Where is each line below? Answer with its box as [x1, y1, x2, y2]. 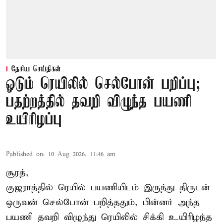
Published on [6, 150, 43, 159]
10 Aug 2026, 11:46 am [48, 150, 115, 159]
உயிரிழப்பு [6, 111, 62, 129]
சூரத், [6, 167, 29, 179]
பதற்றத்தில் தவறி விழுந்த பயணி [6, 94, 192, 111]
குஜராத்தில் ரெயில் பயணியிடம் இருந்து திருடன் [6, 182, 210, 194]
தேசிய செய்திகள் [11, 65, 61, 74]
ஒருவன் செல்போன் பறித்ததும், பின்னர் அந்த [6, 197, 200, 209]
